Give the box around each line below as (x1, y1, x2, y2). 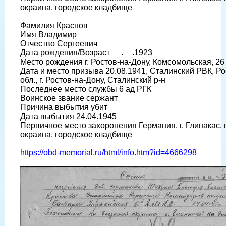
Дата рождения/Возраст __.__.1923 (20, 48, 152, 57)
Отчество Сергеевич (20, 39, 97, 48)
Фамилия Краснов (20, 21, 88, 30)
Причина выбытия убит (20, 102, 107, 111)
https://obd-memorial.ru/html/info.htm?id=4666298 (20, 148, 197, 157)
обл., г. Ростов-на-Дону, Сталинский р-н (20, 75, 165, 84)
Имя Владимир (20, 30, 77, 39)
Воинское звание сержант (20, 93, 118, 102)
